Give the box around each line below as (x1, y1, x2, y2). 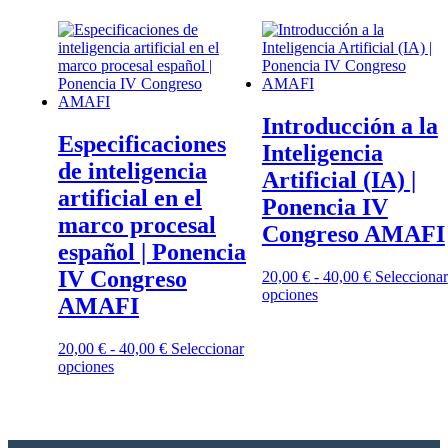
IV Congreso (58, 266, 187, 293)
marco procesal (58, 212, 216, 239)
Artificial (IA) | (261, 167, 416, 194)
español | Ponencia (58, 239, 246, 266)
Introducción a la (261, 113, 438, 140)
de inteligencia (58, 158, 207, 185)
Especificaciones (58, 131, 226, 158)
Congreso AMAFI (261, 221, 445, 248)
